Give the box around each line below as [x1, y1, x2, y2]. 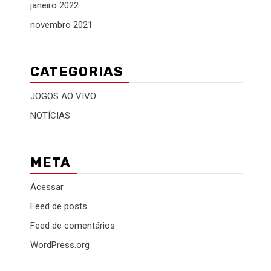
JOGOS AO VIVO [30, 91, 96, 102]
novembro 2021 [30, 19, 93, 30]
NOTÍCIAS [30, 110, 70, 121]
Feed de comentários [30, 220, 115, 231]
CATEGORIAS [30, 64, 123, 80]
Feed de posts [30, 201, 87, 212]
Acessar [30, 181, 64, 192]
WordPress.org [30, 240, 90, 250]
